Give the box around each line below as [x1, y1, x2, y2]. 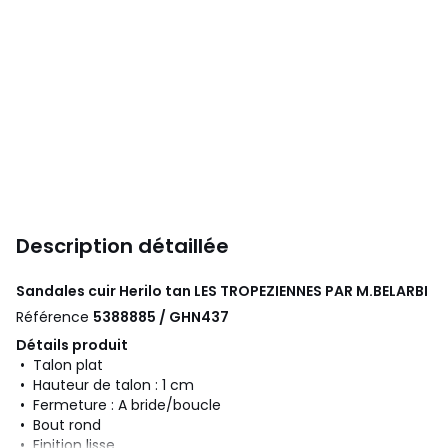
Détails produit [16, 334, 128, 355]
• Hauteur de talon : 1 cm [16, 374, 194, 395]
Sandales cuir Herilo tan [16, 280, 194, 301]
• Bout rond [16, 414, 101, 435]
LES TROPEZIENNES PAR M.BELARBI [194, 280, 428, 301]
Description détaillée [16, 231, 229, 260]
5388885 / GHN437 [93, 306, 229, 327]
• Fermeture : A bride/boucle [16, 394, 221, 415]
